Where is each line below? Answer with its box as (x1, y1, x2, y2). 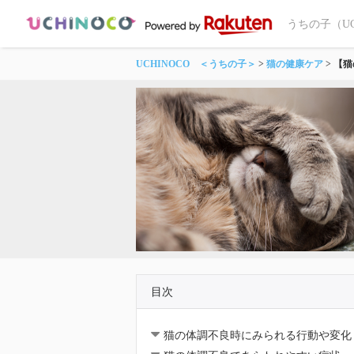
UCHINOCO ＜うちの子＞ (136, 58, 256, 70)
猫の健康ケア (266, 58, 323, 70)
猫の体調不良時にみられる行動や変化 (163, 329, 352, 341)
